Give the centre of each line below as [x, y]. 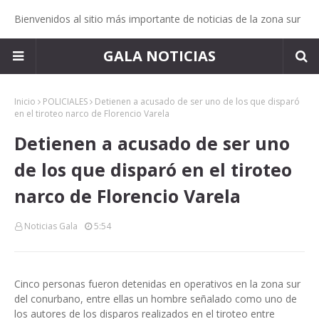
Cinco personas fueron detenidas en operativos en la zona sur [157, 284]
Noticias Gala [51, 226]
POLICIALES [65, 101]
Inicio [25, 101]
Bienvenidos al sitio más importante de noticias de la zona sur [157, 19]
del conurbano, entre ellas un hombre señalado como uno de [156, 299]
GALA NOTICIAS [159, 56]
